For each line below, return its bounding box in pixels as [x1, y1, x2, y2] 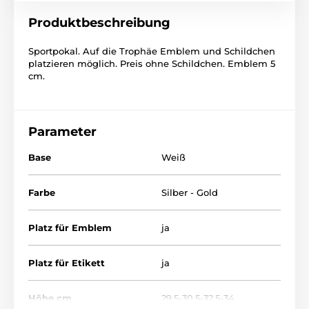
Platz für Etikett [28, 257, 105, 269]
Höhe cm [28, 292, 72, 304]
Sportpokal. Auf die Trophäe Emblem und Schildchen [28, 46, 275, 57]
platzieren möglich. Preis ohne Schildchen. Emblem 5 [28, 58, 275, 70]
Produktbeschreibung [28, 15, 170, 31]
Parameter [28, 124, 97, 140]
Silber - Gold [161, 187, 218, 199]
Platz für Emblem [28, 222, 112, 234]
